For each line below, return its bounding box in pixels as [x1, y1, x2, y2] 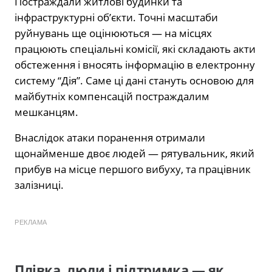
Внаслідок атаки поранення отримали [15, 130, 205, 144]
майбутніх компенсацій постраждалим [15, 89, 209, 103]
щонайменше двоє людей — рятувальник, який [15, 146, 254, 160]
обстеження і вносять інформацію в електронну [15, 57, 255, 72]
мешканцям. [15, 104, 78, 119]
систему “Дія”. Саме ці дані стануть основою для [15, 73, 254, 87]
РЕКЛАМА [15, 218, 47, 226]
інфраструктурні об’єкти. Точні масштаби [15, 10, 218, 24]
